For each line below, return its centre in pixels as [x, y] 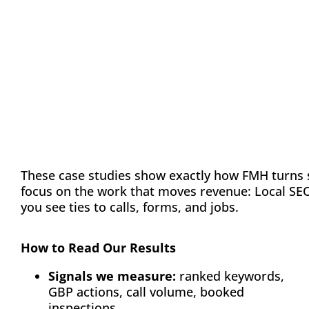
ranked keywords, [230, 276]
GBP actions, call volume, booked [146, 292]
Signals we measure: [112, 276]
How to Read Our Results [98, 248]
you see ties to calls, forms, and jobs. [129, 207]
